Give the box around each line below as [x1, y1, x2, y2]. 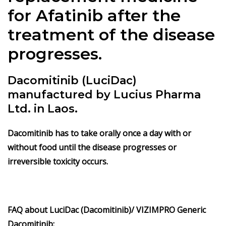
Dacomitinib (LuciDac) [8, 74, 137, 87]
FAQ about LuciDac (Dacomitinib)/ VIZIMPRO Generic [8, 204, 206, 215]
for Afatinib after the [8, 6, 181, 25]
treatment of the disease [8, 25, 215, 44]
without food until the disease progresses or [8, 142, 177, 153]
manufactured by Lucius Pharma [8, 88, 201, 101]
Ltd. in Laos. [8, 102, 78, 116]
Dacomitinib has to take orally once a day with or [8, 128, 191, 139]
